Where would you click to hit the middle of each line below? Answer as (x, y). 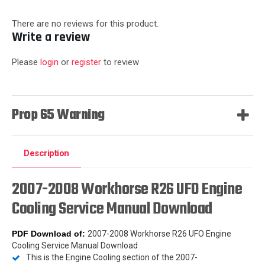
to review (120, 62)
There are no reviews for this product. (85, 24)
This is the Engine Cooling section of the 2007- (112, 257)
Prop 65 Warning (58, 115)
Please (26, 62)
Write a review (51, 37)
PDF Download (42, 234)
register (86, 62)
